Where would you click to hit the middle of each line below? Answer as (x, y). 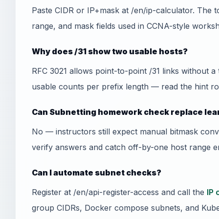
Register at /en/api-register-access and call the (119, 192)
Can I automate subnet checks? (97, 173)
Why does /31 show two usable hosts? (110, 51)
